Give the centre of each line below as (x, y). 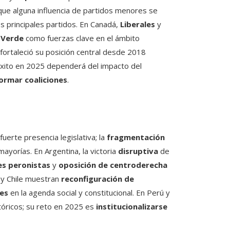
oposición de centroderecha (113, 165)
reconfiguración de (98, 179)
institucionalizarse (132, 207)
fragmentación (136, 137)
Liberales (138, 24)
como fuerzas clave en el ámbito (82, 38)
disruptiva (138, 151)
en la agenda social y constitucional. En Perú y (89, 193)
